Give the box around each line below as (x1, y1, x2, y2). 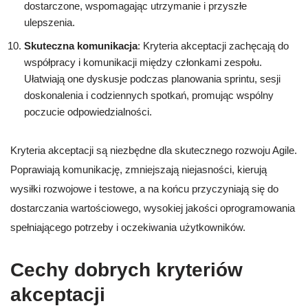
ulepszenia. (24, 16, 75, 29)
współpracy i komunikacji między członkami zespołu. (24, 56, 262, 69)
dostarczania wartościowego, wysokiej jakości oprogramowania (10, 202, 295, 214)
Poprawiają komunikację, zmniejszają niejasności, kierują (10, 164, 267, 176)
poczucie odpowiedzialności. (24, 106, 152, 118)
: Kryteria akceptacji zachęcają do (137, 40, 289, 52)
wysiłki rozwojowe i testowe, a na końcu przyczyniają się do (10, 183, 278, 195)
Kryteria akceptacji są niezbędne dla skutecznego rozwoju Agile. (10, 144, 297, 157)
